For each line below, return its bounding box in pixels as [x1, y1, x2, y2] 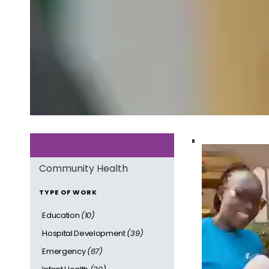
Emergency [42, 245, 87, 257]
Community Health [39, 162, 128, 175]
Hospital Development [42, 227, 127, 239]
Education [42, 209, 81, 221]
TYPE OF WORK [39, 187, 97, 197]
